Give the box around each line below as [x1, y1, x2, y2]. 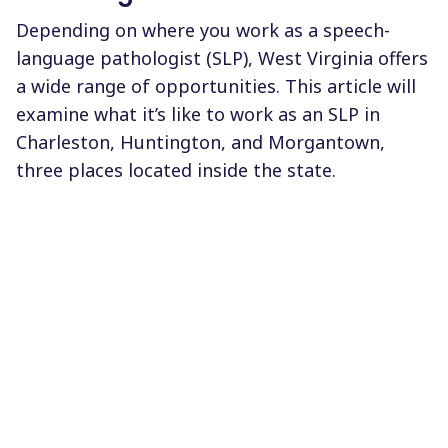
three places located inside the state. [16, 157, 336, 182]
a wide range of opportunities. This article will [16, 73, 416, 98]
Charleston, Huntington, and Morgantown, [16, 129, 385, 154]
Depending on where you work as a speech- [16, 17, 390, 42]
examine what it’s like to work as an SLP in [16, 101, 380, 126]
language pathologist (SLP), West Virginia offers [16, 45, 428, 70]
